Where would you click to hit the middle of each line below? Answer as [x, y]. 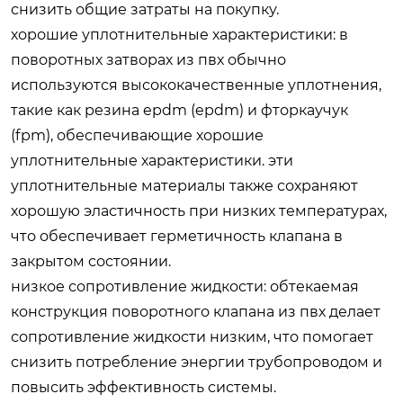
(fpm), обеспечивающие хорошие [137, 135]
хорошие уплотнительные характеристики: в [179, 34]
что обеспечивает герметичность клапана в [177, 236]
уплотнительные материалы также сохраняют [184, 185]
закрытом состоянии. [91, 261]
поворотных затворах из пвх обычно [148, 59]
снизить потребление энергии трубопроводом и [197, 362]
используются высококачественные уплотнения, [196, 85]
